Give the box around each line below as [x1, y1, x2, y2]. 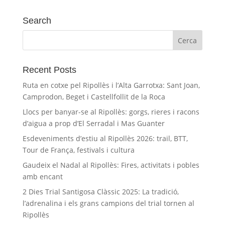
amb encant [22, 172, 63, 181]
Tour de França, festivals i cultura [22, 145, 135, 155]
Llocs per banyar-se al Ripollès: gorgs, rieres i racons [22, 107, 199, 117]
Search [22, 16, 51, 26]
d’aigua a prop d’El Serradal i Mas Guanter [22, 119, 165, 128]
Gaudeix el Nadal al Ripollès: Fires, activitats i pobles [22, 160, 199, 170]
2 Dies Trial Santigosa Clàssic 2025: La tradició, [22, 187, 179, 196]
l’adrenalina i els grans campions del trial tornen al [22, 198, 194, 208]
